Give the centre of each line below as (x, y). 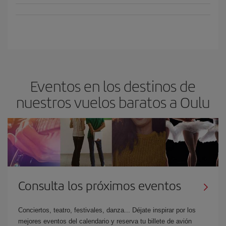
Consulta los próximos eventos (100, 185)
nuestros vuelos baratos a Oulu (113, 102)
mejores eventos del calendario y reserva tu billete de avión (105, 221)
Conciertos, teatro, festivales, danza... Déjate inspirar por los (107, 210)
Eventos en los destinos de (113, 86)
